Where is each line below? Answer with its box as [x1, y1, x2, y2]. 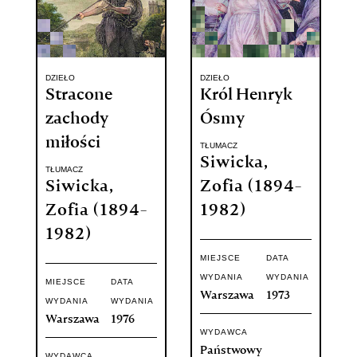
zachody [45, 112, 108, 128]
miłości [45, 135, 100, 152]
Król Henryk [199, 88, 292, 104]
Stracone [45, 88, 112, 104]
